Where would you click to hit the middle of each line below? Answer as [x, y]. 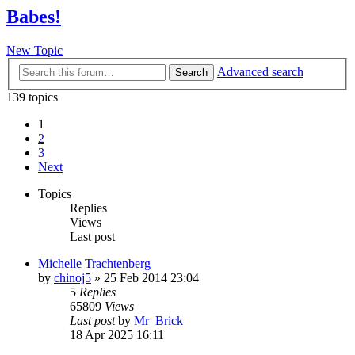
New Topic [34, 51]
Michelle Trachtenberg [94, 263]
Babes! [34, 17]
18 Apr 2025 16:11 [117, 334]
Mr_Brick [158, 320]
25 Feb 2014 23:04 [151, 277]
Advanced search [260, 71]
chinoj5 [73, 277]
